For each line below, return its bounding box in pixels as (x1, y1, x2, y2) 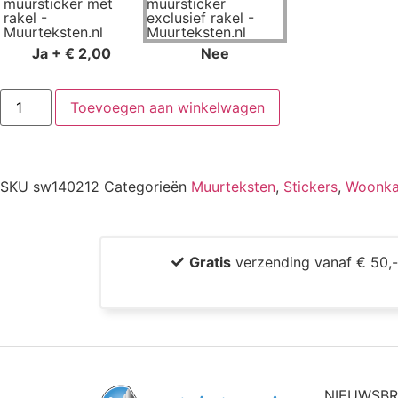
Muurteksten (191, 177, 275, 195)
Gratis (189, 252, 232, 271)
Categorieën (104, 177, 187, 195)
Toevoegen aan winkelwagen (70, 98, 266, 116)
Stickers (283, 177, 338, 195)
